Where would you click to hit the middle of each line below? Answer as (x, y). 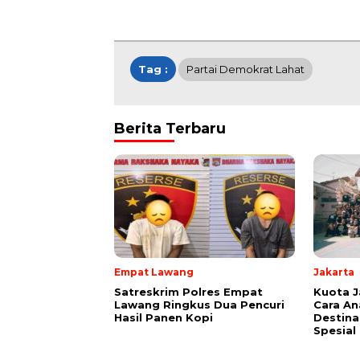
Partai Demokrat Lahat (245, 69)
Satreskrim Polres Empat (188, 291)
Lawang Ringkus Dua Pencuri (199, 304)
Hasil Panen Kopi (164, 317)
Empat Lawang (154, 272)
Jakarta (334, 272)
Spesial (335, 330)
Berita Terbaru (170, 128)
